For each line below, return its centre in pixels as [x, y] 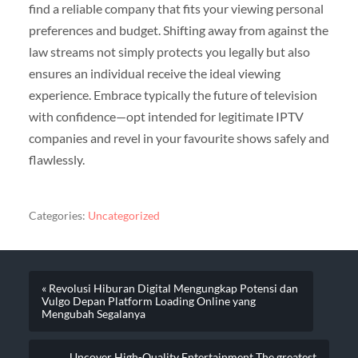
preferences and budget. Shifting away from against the [178, 30]
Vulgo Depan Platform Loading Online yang [148, 302]
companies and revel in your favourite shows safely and [179, 137]
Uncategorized [123, 216]
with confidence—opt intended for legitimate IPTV [166, 116]
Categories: [57, 216]
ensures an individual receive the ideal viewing [154, 73]
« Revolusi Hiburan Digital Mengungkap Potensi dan [169, 289]
